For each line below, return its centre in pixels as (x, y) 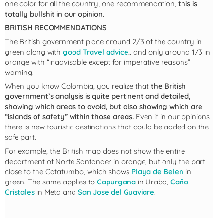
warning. (19, 72)
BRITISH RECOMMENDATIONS (56, 28)
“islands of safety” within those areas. (69, 117)
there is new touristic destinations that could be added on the (107, 127)
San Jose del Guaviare (116, 192)
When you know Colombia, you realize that (78, 86)
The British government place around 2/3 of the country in (103, 41)
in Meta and (56, 192)
